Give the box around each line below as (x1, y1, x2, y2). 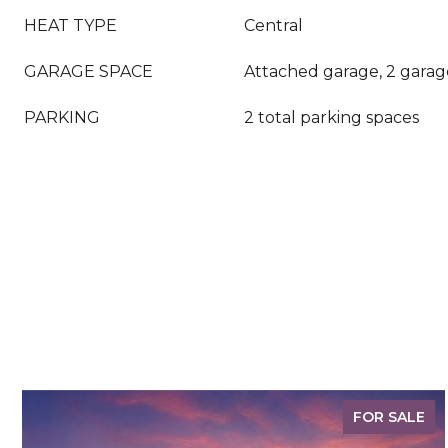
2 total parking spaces (244, 108, 419, 127)
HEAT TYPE (24, 16, 117, 35)
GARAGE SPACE (24, 62, 153, 81)
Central (244, 16, 303, 35)
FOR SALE (353, 408, 425, 426)
